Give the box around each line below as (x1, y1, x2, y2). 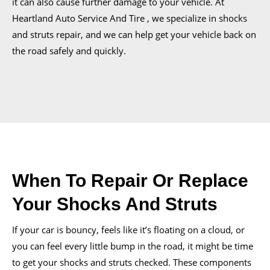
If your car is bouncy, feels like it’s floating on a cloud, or (12, 224, 245, 236)
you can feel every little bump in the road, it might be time (12, 240, 253, 253)
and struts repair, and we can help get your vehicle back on (12, 28, 256, 41)
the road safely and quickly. (12, 45, 126, 57)
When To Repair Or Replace (12, 171, 248, 191)
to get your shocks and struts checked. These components (12, 256, 251, 269)
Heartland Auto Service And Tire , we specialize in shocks (12, 12, 247, 25)
